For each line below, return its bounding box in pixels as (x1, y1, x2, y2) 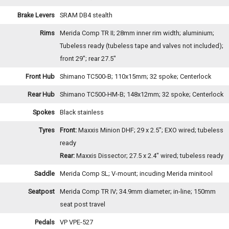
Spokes (33, 108, 55, 116)
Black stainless (60, 108, 104, 116)
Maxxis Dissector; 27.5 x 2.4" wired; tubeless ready (76, 151, 223, 159)
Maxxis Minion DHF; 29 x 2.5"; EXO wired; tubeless (78, 126, 223, 134)
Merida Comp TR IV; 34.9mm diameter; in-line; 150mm (60, 187, 216, 195)
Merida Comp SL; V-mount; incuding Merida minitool (60, 169, 213, 177)
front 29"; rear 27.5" (60, 54, 116, 62)
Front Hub (26, 72, 55, 80)
